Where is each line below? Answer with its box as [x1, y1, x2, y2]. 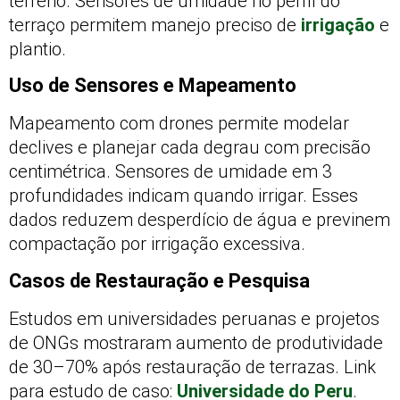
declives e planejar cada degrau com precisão [9, 137, 371, 159]
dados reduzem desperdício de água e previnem [9, 209, 390, 231]
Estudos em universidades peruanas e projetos [9, 307, 379, 329]
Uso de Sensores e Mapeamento [9, 74, 296, 97]
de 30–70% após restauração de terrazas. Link [9, 355, 376, 378]
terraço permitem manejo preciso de [9, 13, 301, 36]
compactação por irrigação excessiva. [9, 233, 305, 255]
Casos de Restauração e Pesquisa [9, 269, 310, 292]
